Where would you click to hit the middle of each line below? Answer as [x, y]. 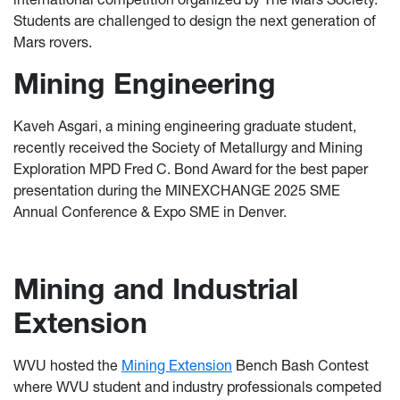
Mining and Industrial [156, 289]
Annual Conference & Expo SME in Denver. [154, 212]
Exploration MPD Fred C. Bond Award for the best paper [191, 169]
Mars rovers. [53, 42]
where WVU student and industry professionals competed [197, 387]
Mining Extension [177, 366]
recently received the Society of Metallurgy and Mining [188, 148]
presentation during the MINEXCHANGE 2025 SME [177, 191]
